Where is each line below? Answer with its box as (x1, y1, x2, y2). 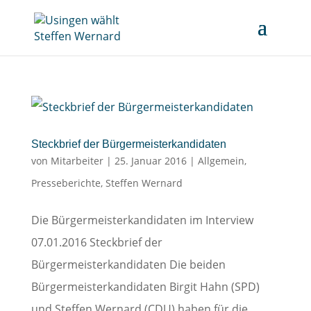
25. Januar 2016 (114, 154, 187, 167)
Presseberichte (31, 176, 101, 190)
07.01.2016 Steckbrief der (31, 235, 162, 250)
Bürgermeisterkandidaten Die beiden (31, 257, 226, 272)
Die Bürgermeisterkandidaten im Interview (31, 212, 253, 228)
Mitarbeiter (50, 154, 103, 167)
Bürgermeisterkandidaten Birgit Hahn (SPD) (31, 279, 260, 294)
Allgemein (197, 154, 244, 167)
